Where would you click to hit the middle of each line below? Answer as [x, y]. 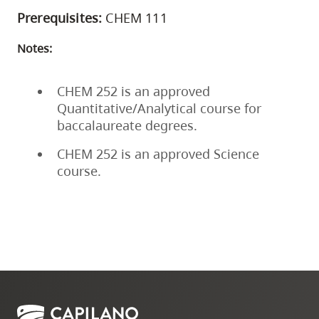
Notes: [35, 49]
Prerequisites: [60, 18]
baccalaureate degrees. [127, 126]
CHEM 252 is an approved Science [158, 154]
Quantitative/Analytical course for [159, 109]
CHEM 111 [135, 18]
